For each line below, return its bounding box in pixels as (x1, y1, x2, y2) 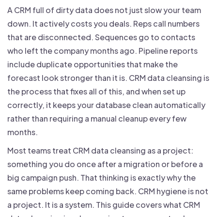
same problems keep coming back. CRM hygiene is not (7, 186, 208, 196)
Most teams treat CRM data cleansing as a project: (7, 145, 193, 155)
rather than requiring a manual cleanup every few (7, 113, 186, 124)
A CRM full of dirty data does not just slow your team (7, 4, 201, 15)
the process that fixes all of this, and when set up (7, 86, 186, 96)
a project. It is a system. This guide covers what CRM (7, 199, 200, 210)
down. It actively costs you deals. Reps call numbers (7, 18, 200, 29)
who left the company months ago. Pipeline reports (7, 45, 198, 56)
